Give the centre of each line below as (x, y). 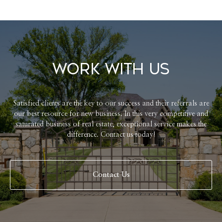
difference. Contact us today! (111, 135)
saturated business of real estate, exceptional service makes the (111, 125)
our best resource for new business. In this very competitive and (111, 114)
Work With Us (111, 70)
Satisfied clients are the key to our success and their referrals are (111, 104)
